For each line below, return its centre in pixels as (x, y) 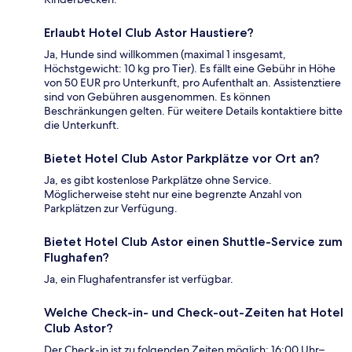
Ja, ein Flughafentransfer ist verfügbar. (139, 279)
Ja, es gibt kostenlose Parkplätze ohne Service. (158, 180)
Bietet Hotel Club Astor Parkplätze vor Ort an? (182, 158)
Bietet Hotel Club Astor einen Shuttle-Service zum (193, 241)
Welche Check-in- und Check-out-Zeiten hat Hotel (194, 312)
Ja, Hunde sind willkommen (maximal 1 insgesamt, (165, 54)
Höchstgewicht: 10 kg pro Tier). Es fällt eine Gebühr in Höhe (190, 68)
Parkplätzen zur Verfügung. (111, 208)
